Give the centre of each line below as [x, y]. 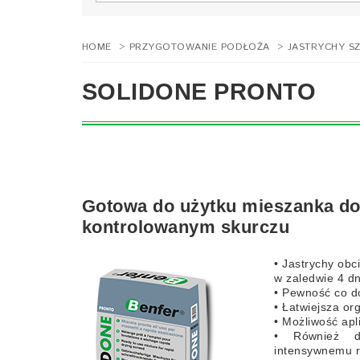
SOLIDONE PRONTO [199, 92]
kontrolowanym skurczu [186, 227]
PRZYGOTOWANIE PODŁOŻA [199, 47]
